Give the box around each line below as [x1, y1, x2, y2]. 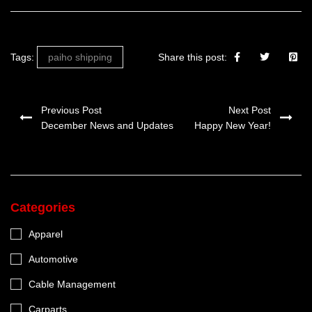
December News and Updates [41, 120, 173, 131]
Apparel [29, 228, 63, 240]
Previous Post [41, 104, 102, 116]
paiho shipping [48, 52, 112, 63]
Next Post [228, 104, 271, 116]
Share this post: [158, 52, 227, 63]
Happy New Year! [194, 120, 271, 131]
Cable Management [29, 279, 116, 290]
